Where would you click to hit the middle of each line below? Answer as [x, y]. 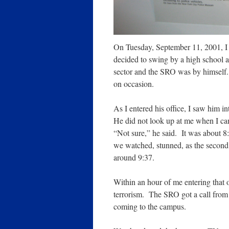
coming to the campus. [150, 206]
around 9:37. [134, 157]
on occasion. [134, 83]
